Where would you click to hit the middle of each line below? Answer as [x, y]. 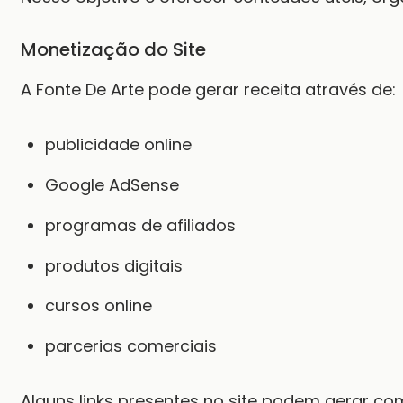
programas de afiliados [140, 225]
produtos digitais [114, 265]
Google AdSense [112, 184]
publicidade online [118, 144]
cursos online [99, 306]
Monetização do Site [113, 50]
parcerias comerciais [131, 346]
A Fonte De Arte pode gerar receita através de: [208, 90]
